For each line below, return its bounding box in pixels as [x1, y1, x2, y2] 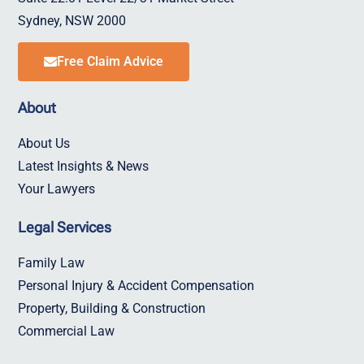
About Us [18, 135, 70, 151]
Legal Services [18, 218, 111, 236]
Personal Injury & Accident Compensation [18, 277, 254, 293]
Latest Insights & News [18, 158, 149, 174]
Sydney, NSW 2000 [18, 12, 126, 28]
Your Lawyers [18, 180, 95, 197]
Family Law [18, 254, 84, 271]
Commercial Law [18, 323, 115, 339]
